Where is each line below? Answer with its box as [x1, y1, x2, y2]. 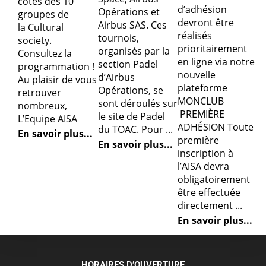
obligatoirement [178, 173, 251, 186]
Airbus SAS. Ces [97, 18, 167, 32]
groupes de [18, 7, 69, 21]
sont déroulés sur [97, 97, 178, 110]
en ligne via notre [178, 55, 255, 69]
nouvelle [178, 68, 216, 82]
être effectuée [178, 186, 241, 199]
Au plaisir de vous [18, 72, 97, 86]
